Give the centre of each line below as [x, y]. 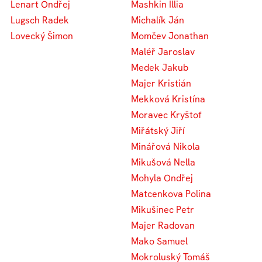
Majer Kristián [161, 83]
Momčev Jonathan [170, 36]
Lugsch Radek [40, 20]
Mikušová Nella [163, 162]
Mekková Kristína [168, 99]
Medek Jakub [160, 67]
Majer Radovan [163, 225]
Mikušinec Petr [163, 209]
